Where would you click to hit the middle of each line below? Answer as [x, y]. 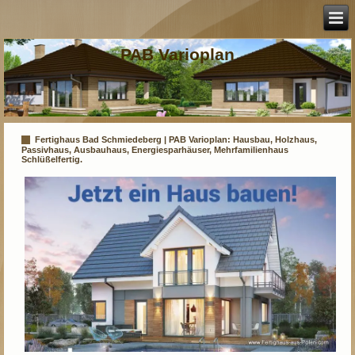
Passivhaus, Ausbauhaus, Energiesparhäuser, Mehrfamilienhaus [155, 150]
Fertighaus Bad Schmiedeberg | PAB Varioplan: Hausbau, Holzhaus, [176, 140]
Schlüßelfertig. [52, 160]
